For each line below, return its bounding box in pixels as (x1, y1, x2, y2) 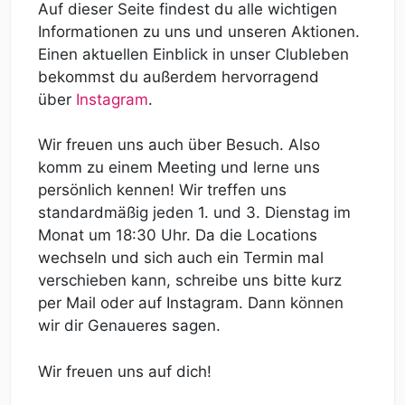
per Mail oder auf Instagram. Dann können (38, 294, 344, 313)
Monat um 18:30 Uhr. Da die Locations (38, 226, 317, 245)
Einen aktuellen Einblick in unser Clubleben (38, 44, 349, 63)
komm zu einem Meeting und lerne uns (38, 158, 320, 177)
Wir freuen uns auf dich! (38, 362, 212, 381)
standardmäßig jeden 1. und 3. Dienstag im (38, 203, 351, 222)
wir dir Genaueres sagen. (38, 316, 221, 335)
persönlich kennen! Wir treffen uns (38, 181, 287, 200)
